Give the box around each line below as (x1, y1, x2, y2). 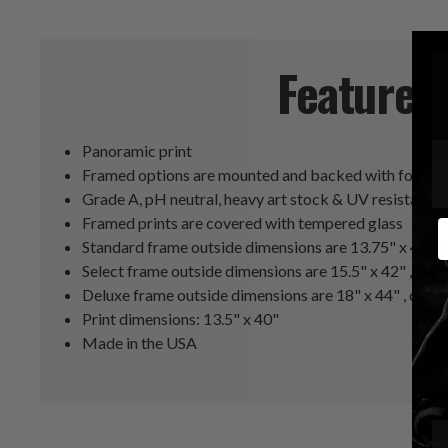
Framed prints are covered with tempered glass (82, 213, 404, 233)
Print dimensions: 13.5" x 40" (82, 309, 280, 329)
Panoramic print (82, 141, 193, 161)
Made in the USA (82, 333, 198, 353)
